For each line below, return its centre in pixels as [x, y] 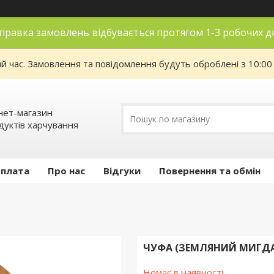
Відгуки [122, 171]
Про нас [66, 171]
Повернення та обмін [210, 171]
